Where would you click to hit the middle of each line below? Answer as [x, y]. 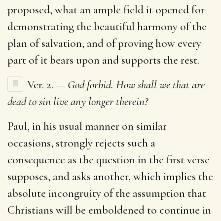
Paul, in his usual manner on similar [87, 126]
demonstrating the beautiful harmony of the [107, 26]
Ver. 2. [41, 85]
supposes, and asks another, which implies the [110, 176]
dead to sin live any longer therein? [78, 101]
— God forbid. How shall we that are [130, 85]
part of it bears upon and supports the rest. [103, 60]
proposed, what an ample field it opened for [106, 10]
